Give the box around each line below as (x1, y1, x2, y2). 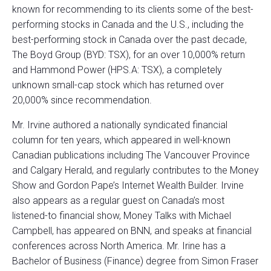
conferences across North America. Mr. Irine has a (12, 240, 226, 252)
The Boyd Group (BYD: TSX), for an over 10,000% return (12, 49, 245, 61)
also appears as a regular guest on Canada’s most (12, 195, 224, 207)
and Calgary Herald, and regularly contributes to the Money (12, 165, 259, 177)
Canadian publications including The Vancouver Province (12, 149, 250, 162)
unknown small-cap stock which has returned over (12, 79, 224, 91)
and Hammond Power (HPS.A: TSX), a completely (12, 64, 222, 76)
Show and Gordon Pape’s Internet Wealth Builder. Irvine (12, 180, 244, 192)
